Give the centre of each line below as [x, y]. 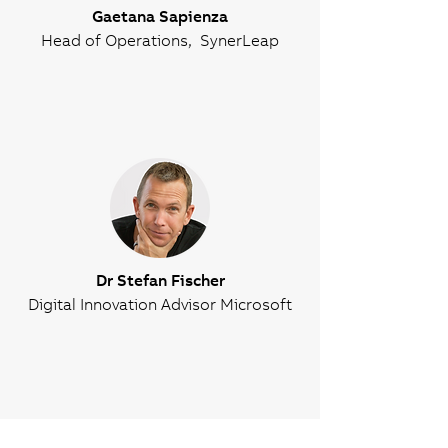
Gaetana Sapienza [160, 16]
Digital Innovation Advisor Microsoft [160, 304]
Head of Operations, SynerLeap [160, 40]
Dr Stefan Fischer [160, 280]
